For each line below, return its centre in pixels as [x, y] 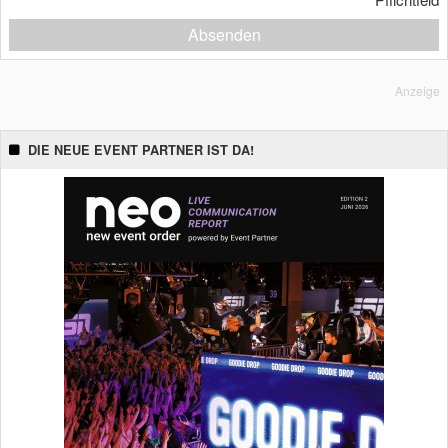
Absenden [224, 34]
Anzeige [417, 90]
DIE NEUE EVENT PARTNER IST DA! [141, 149]
